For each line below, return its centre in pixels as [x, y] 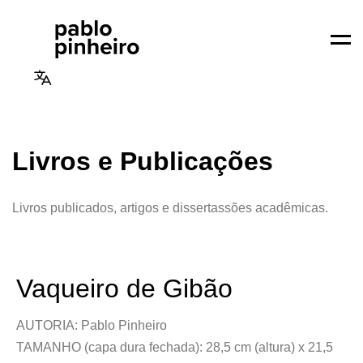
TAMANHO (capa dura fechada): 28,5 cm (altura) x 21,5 [175, 347]
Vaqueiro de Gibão [124, 288]
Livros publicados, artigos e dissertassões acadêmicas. [170, 208]
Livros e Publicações [143, 161]
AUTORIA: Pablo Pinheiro [92, 325]
